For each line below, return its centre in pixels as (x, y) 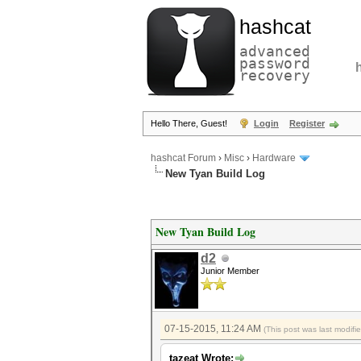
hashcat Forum (183, 158)
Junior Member (230, 271)
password (275, 63)
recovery (275, 75)
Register (307, 123)
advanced (275, 51)
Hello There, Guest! (190, 123)
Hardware (274, 158)
